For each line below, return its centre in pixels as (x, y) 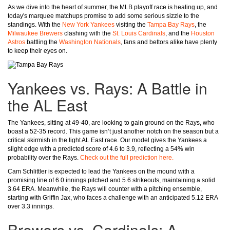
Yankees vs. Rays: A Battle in (108, 88)
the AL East (47, 105)
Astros (16, 42)
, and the (178, 33)
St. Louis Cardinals (139, 33)
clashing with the (88, 33)
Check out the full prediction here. (127, 158)
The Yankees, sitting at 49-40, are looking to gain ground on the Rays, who (111, 123)
